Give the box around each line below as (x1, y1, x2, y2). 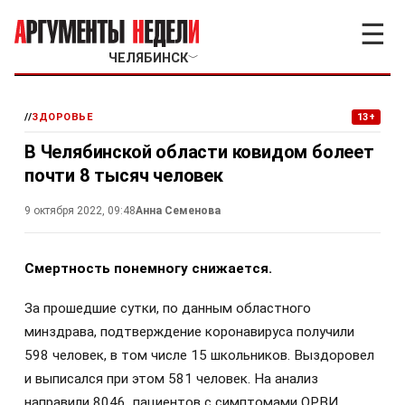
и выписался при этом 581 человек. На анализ (24, 371, 318, 388)
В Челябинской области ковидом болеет (24, 141, 374, 163)
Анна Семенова (136, 204, 221, 217)
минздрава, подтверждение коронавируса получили (24, 324, 354, 341)
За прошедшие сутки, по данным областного (24, 300, 311, 317)
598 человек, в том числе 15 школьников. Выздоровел (24, 347, 374, 364)
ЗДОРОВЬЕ (32, 111, 94, 123)
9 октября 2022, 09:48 (24, 204, 136, 217)
